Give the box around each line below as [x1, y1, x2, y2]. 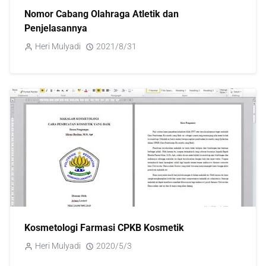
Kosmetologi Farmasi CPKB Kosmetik [24, 221, 184, 233]
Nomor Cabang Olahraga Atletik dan [24, 8, 179, 20]
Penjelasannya [24, 22, 87, 34]
